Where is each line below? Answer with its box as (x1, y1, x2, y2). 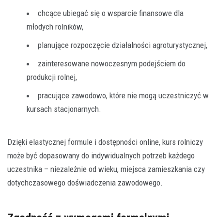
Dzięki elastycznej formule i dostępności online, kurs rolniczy (7, 137, 203, 147)
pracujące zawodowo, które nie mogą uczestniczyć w (38, 90, 209, 100)
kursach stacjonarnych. (27, 104, 101, 114)
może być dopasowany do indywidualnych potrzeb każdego (7, 150, 195, 160)
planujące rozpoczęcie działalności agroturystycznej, (38, 40, 207, 50)
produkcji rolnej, (27, 72, 77, 82)
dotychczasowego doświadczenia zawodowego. (7, 177, 163, 187)
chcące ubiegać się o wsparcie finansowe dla (38, 8, 184, 18)
